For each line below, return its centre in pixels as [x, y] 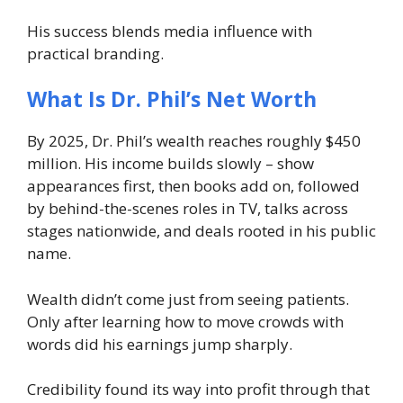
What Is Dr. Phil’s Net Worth [172, 99]
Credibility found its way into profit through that [198, 390]
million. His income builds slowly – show [170, 164]
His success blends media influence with [170, 31]
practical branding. [95, 53]
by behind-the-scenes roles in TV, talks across [188, 209]
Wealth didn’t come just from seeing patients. [188, 299]
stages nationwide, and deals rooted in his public [201, 231]
